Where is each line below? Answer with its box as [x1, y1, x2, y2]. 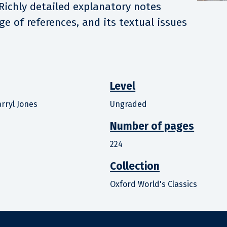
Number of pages [110, 119, 195, 133]
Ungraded [110, 99, 147, 109]
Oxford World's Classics [110, 179, 198, 189]
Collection [110, 159, 160, 173]
